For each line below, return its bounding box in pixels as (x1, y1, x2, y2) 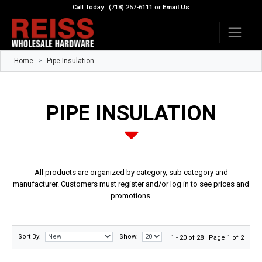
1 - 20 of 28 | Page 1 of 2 (171, 234, 244, 242)
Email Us (163, 4, 190, 11)
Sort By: (18, 233, 41, 241)
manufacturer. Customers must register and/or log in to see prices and (13, 180, 249, 189)
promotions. (110, 191, 152, 201)
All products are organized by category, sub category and (34, 168, 228, 177)
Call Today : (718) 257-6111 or (72, 4, 163, 11)
